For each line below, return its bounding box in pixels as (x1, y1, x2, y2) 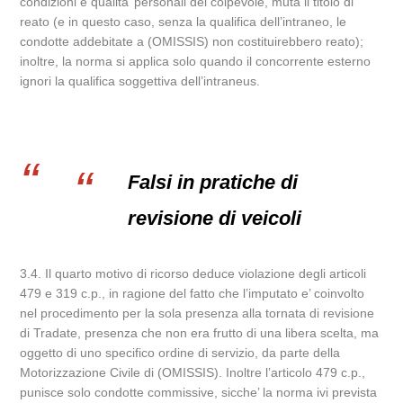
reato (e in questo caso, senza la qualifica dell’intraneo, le (20, 14, 347, 29)
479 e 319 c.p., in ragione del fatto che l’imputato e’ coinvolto (20, 286, 365, 300)
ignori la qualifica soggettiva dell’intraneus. (20, 74, 261, 88)
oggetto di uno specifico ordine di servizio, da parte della (20, 345, 341, 360)
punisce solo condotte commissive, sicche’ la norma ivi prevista (20, 385, 378, 399)
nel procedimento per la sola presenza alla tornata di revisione (20, 306, 375, 320)
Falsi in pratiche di (128, 171, 299, 193)
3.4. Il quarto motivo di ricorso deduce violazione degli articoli (20, 266, 367, 281)
